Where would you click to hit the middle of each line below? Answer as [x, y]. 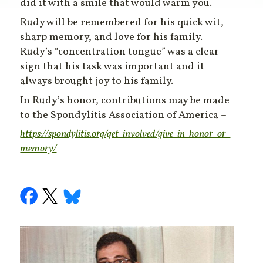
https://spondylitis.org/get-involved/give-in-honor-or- [125, 134]
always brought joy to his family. [97, 82]
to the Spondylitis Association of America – [124, 116]
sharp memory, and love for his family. [112, 38]
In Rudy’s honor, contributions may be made [125, 101]
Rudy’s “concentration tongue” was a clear [120, 52]
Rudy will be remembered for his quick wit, [122, 23]
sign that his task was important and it [112, 67]
